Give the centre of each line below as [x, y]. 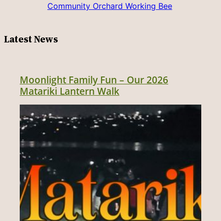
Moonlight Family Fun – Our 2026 [94, 79]
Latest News [31, 39]
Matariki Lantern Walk [70, 91]
